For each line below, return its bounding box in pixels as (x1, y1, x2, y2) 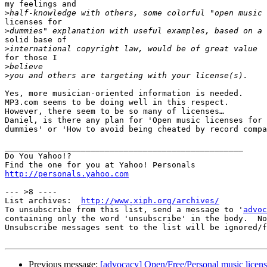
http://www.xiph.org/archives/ (81, 196, 219, 206)
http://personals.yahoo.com (5, 169, 129, 179)
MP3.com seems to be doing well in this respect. (5, 98, 234, 107)
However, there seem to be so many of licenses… (5, 107, 229, 116)
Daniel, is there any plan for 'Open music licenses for (5, 116, 262, 125)
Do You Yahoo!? (5, 151, 72, 161)
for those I (5, 53, 62, 63)
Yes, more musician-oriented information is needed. (5, 89, 248, 98)
